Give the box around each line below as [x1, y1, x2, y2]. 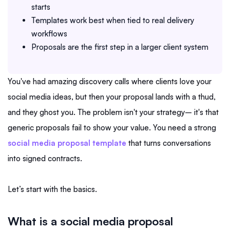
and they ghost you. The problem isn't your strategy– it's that [8, 107, 219, 117]
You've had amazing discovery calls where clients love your [8, 76, 212, 86]
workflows [31, 29, 67, 39]
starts [31, 2, 50, 12]
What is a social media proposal [8, 214, 174, 228]
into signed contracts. [8, 153, 82, 163]
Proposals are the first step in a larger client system [31, 42, 208, 52]
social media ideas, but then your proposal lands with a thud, [8, 91, 216, 102]
